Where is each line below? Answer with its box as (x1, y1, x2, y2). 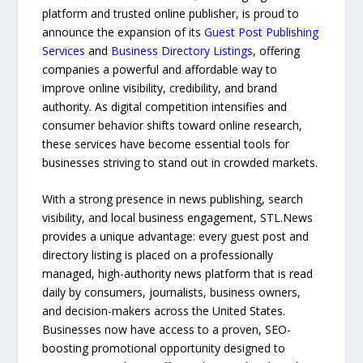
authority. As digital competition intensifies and (42, 98, 288, 114)
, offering (253, 42, 301, 58)
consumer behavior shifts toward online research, (42, 117, 303, 133)
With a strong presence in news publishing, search (42, 191, 304, 207)
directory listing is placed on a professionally (42, 247, 274, 263)
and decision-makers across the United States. (42, 303, 286, 319)
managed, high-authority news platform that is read (42, 266, 314, 282)
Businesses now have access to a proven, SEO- (42, 322, 292, 338)
